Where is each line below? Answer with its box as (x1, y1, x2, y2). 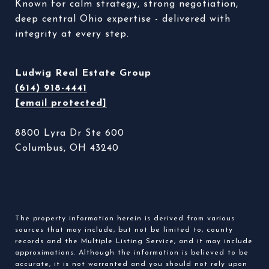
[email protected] (15, 98, 107, 108)
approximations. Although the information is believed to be (15, 249, 249, 256)
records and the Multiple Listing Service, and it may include (15, 237, 253, 245)
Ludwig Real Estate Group (15, 68, 151, 78)
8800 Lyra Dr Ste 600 (15, 128, 124, 138)
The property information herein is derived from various (15, 214, 235, 222)
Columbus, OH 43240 (15, 143, 119, 153)
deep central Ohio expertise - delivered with (15, 14, 231, 24)
